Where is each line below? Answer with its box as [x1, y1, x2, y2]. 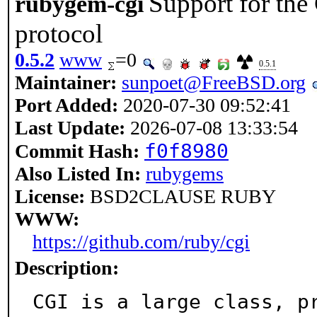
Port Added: [15, 94, 118, 116]
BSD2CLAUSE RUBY [85, 185, 276, 207]
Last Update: [15, 117, 125, 139]
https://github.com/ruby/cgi [33, 231, 250, 253]
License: [15, 185, 85, 207]
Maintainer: [15, 71, 117, 93]
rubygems [146, 163, 224, 185]
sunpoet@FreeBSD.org [122, 71, 306, 93]
